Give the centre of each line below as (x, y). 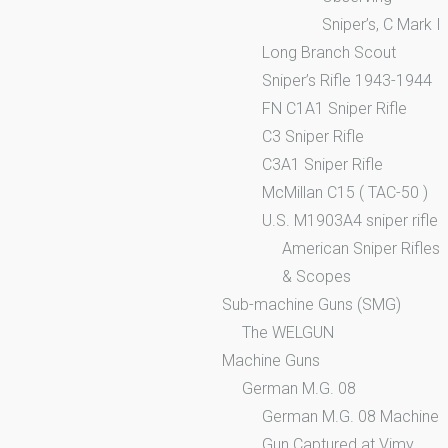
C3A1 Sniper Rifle (322, 164)
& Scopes (316, 276)
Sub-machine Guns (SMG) (311, 304)
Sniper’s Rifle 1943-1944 (347, 80)
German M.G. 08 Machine (350, 416)
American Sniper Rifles (361, 248)
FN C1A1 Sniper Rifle (334, 108)
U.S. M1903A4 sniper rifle (350, 220)
